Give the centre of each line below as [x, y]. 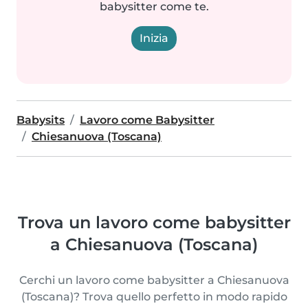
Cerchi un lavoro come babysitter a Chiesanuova [154, 280]
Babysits [41, 120]
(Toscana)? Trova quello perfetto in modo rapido [154, 297]
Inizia [154, 38]
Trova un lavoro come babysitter [154, 222]
